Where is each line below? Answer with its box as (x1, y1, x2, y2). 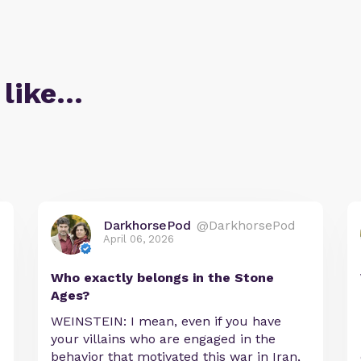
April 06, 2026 (103, 233, 175, 246)
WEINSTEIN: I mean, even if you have (51, 313, 282, 330)
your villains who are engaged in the (51, 331, 276, 347)
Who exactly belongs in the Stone (51, 270, 275, 286)
